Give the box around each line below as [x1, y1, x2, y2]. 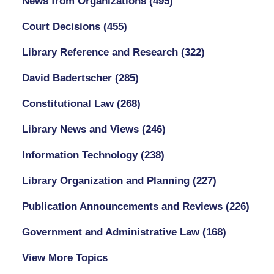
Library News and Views [21, 123, 142, 135]
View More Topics [21, 251, 108, 264]
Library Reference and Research [21, 46, 181, 58]
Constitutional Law [21, 97, 117, 109]
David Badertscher [21, 72, 115, 84]
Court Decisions [21, 20, 103, 32]
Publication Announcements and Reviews [21, 200, 226, 212]
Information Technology [21, 149, 141, 161]
